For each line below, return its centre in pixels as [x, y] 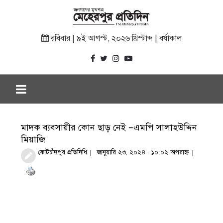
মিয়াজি [33, 140]
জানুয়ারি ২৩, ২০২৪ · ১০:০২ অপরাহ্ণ [143, 153]
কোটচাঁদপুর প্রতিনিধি [63, 153]
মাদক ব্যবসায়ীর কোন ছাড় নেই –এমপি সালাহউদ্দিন [109, 128]
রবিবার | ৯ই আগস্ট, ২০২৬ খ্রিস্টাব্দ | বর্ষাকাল [115, 39]
